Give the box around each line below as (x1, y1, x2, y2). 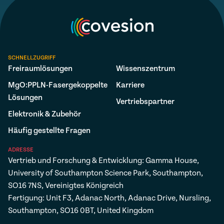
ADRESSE (8, 146, 33, 153)
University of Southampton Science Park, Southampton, (8, 168, 203, 178)
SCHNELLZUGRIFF (8, 54, 55, 61)
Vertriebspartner (116, 97, 174, 106)
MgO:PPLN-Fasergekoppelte (8, 80, 107, 90)
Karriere (116, 80, 144, 90)
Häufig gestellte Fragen (8, 126, 90, 135)
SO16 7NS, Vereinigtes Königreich (8, 181, 123, 190)
